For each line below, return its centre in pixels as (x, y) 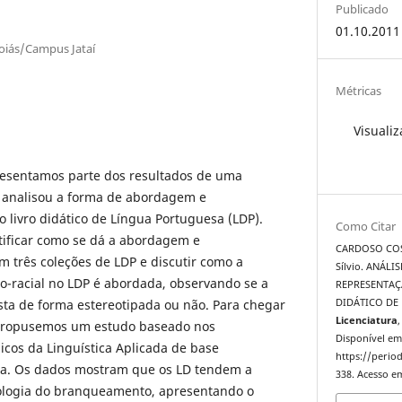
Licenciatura (367, 321)
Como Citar (366, 227)
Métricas (359, 90)
